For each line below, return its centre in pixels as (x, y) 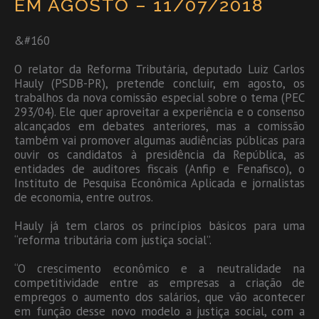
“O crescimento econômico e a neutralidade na (159, 268)
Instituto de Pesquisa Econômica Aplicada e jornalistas (159, 183)
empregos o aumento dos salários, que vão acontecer (159, 297)
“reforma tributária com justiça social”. (113, 240)
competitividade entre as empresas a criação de (159, 282)
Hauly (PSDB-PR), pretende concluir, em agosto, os (159, 83)
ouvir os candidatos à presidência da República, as (159, 154)
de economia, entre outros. (84, 197)
